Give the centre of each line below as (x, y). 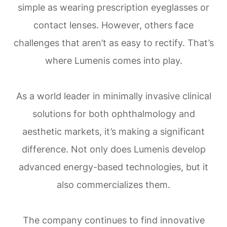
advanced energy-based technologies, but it (113, 167)
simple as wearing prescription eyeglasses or (113, 7)
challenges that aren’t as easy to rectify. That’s (113, 43)
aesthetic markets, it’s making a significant (113, 131)
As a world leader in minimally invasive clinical (113, 96)
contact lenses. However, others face (113, 25)
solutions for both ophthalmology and (113, 113)
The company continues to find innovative (113, 220)
